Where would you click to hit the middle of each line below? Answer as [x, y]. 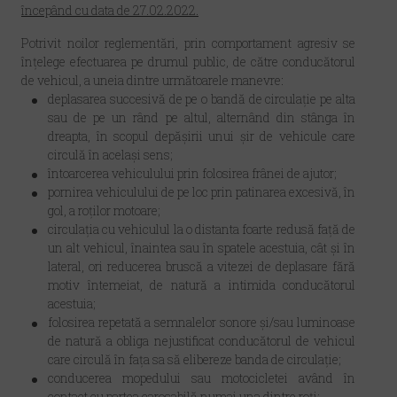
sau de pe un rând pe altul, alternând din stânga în [202, 117]
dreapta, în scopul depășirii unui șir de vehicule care [202, 136]
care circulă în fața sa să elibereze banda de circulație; [195, 359]
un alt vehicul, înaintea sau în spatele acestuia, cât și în [202, 248]
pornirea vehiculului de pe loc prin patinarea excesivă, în [202, 192]
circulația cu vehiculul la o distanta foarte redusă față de [202, 229]
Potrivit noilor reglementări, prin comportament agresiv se [188, 43]
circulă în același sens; [110, 155]
